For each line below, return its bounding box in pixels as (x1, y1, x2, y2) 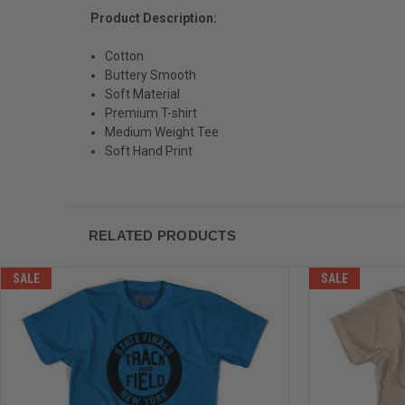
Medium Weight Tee (105, 124, 220, 139)
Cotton (105, 48, 145, 63)
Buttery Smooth (105, 67, 197, 82)
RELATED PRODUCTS (88, 227, 236, 243)
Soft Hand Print (105, 143, 193, 158)
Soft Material (105, 86, 181, 101)
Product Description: (90, 10, 217, 25)
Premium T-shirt (105, 105, 198, 120)
